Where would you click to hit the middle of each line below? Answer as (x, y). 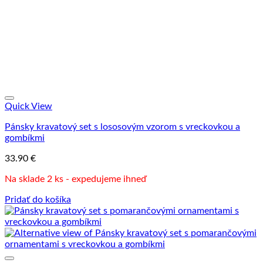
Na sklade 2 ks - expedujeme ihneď (75, 179)
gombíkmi (25, 138)
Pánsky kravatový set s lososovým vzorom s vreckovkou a (122, 127)
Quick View (28, 106)
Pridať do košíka (38, 199)
